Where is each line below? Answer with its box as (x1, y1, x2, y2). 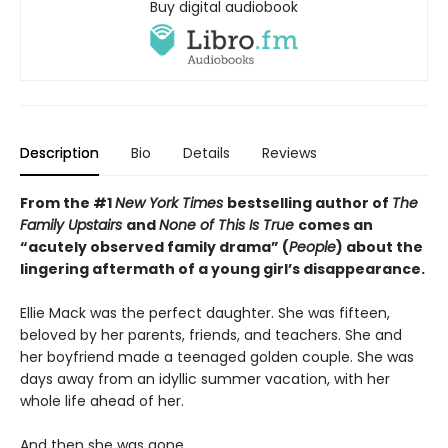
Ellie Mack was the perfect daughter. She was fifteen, (20, 303, 390, 324)
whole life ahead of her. (20, 391, 184, 412)
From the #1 (20, 193, 115, 214)
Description (20, 143, 99, 164)
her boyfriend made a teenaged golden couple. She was (20, 347, 414, 368)
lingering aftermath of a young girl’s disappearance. (20, 259, 425, 280)
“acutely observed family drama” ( (20, 237, 289, 258)
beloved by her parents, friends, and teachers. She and (20, 325, 402, 346)
